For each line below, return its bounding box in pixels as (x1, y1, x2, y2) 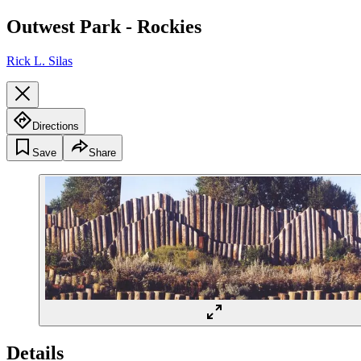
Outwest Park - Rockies (6, 15, 201, 37)
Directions (32, 119, 79, 132)
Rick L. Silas (6, 53, 73, 68)
